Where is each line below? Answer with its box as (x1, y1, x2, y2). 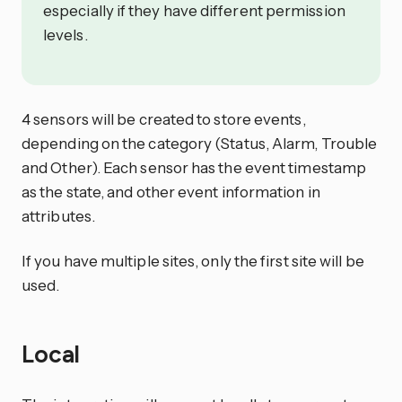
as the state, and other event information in (22, 182, 320, 202)
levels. (43, 25, 88, 45)
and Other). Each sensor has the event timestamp (22, 158, 367, 178)
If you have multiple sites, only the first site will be (22, 250, 364, 270)
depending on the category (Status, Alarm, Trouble (22, 134, 378, 153)
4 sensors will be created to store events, (22, 109, 306, 129)
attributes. (22, 206, 95, 226)
